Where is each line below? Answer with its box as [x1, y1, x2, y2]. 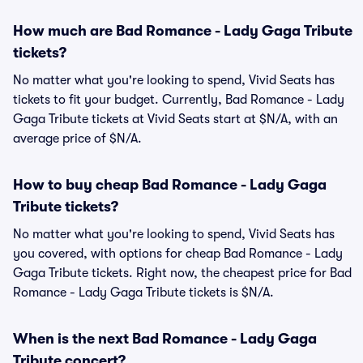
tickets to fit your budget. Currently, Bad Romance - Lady [13, 92, 344, 107]
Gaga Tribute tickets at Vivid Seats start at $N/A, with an [13, 112, 338, 126]
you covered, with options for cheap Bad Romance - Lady [13, 246, 343, 261]
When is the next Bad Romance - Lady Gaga [13, 331, 317, 347]
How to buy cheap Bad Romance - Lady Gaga [13, 177, 327, 193]
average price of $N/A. [13, 131, 142, 146]
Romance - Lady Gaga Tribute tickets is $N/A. [13, 285, 274, 300]
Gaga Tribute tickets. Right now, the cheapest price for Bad [13, 266, 352, 280]
